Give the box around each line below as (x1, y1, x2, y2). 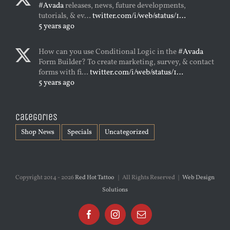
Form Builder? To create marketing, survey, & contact (39, 56, 214, 68)
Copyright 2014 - (15, 173, 61, 182)
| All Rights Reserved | (114, 173, 182, 182)
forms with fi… (39, 67, 90, 78)
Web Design (182, 173, 215, 182)
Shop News (21, 127, 54, 137)
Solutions (102, 185, 128, 194)
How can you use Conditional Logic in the (39, 46, 178, 57)
